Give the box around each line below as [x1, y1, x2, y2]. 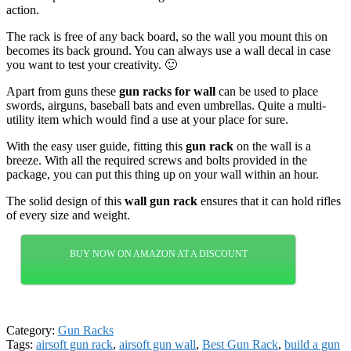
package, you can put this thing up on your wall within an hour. [6, 167, 319, 181]
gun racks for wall [119, 84, 215, 98]
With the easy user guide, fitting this [6, 139, 186, 153]
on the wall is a [233, 139, 311, 153]
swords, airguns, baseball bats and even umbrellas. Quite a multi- [6, 98, 326, 112]
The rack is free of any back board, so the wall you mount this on [6, 29, 327, 43]
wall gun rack [125, 194, 197, 208]
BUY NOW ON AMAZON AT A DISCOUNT [69, 248, 248, 259]
